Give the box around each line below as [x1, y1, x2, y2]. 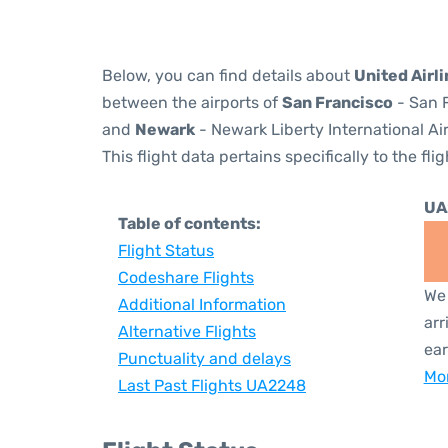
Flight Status [118, 241, 214, 260]
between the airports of [102, 93, 282, 112]
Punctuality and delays [118, 349, 291, 368]
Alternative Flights [118, 322, 256, 341]
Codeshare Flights [118, 268, 254, 287]
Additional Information [118, 295, 286, 314]
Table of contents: [118, 214, 261, 233]
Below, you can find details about [102, 66, 354, 85]
